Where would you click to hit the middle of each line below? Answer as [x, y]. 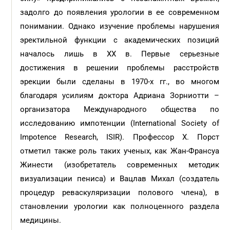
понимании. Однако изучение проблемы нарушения [120, 26]
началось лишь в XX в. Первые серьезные [120, 54]
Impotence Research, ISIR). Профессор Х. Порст [120, 137]
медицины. [42, 220]
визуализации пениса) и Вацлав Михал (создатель [120, 179]
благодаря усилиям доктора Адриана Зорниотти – [120, 95]
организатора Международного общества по [120, 109]
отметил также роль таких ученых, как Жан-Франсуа [120, 151]
